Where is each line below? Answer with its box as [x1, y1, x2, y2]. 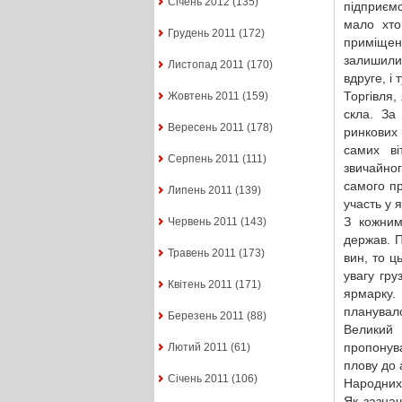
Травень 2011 [167, 247, 236, 260]
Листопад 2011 [167, 58, 244, 72]
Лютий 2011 [167, 341, 228, 354]
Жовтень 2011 [167, 90, 240, 103]
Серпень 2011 [167, 153, 240, 166]
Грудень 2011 [167, 27, 236, 40]
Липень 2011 [167, 184, 232, 197]
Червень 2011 [167, 215, 238, 229]
